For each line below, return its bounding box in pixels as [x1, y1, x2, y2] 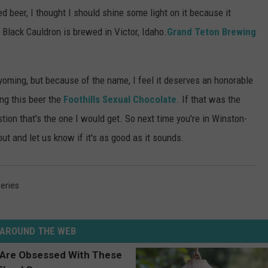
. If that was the [176, 93, 240, 105]
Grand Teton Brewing [167, 25, 256, 38]
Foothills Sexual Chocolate [63, 93, 176, 105]
